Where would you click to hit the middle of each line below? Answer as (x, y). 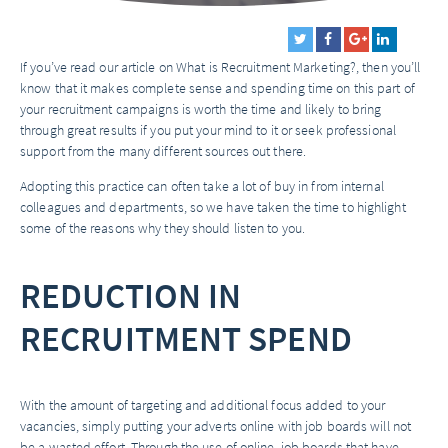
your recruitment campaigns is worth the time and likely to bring (201, 109)
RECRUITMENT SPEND (186, 338)
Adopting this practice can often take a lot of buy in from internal (202, 186)
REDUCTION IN (131, 295)
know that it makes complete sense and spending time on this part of (217, 88)
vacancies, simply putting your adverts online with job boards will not (216, 426)
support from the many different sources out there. (163, 151)
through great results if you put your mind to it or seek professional (208, 130)
